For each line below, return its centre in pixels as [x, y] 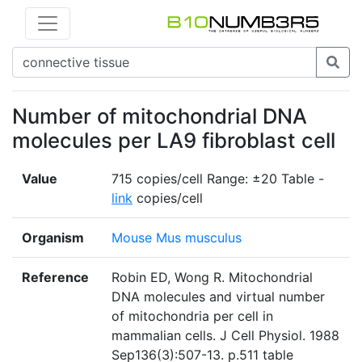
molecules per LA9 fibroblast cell [174, 141]
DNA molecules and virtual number [218, 297]
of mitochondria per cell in [192, 316]
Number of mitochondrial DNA [160, 116]
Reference [55, 278]
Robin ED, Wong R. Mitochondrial [212, 278]
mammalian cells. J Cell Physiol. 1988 [225, 336]
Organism [53, 238]
